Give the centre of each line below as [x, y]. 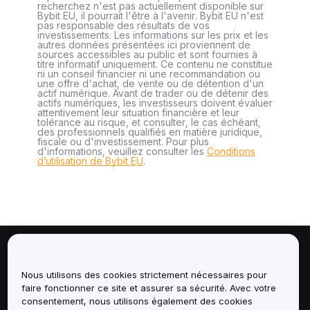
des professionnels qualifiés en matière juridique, [150, 132]
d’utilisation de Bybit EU [90, 161]
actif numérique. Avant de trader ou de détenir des [153, 93]
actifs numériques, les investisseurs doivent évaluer [155, 103]
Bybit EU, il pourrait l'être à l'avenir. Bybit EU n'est [151, 16]
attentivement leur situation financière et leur [138, 112]
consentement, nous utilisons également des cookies [137, 301]
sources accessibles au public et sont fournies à [147, 54]
